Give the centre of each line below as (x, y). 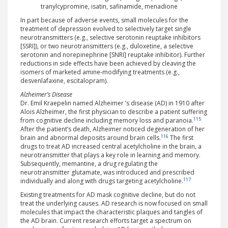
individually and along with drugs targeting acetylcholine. (102, 181)
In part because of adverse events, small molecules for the (104, 20)
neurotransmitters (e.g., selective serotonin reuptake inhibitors (110, 38)
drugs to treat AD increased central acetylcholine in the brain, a (111, 147)
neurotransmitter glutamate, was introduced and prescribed (107, 173)
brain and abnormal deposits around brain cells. (91, 138)
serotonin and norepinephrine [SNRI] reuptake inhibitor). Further (113, 55)
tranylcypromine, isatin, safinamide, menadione (109, 7)
